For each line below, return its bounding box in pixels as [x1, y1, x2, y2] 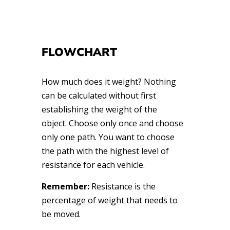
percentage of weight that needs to [41, 195, 178, 206]
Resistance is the [91, 181, 156, 193]
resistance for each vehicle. [41, 159, 145, 171]
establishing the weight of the [41, 104, 157, 116]
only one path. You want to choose [41, 131, 175, 143]
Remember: [41, 181, 89, 193]
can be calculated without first [41, 90, 156, 102]
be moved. [41, 208, 81, 220]
